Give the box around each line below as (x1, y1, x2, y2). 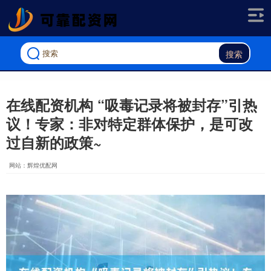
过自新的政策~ (6, 132, 102, 152)
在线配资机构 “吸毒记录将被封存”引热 (6, 94, 257, 115)
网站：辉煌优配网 (9, 161, 57, 169)
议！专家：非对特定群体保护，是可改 (6, 113, 253, 134)
